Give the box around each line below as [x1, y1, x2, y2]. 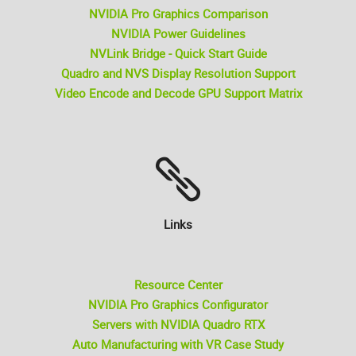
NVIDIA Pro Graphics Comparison [88, 5, 268, 21]
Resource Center [133, 276, 222, 292]
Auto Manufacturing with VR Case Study [72, 335, 284, 352]
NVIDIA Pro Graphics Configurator [88, 296, 268, 312]
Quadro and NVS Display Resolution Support [60, 64, 296, 81]
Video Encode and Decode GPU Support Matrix [54, 84, 302, 101]
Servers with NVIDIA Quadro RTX [91, 315, 265, 332]
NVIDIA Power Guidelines [110, 25, 246, 41]
